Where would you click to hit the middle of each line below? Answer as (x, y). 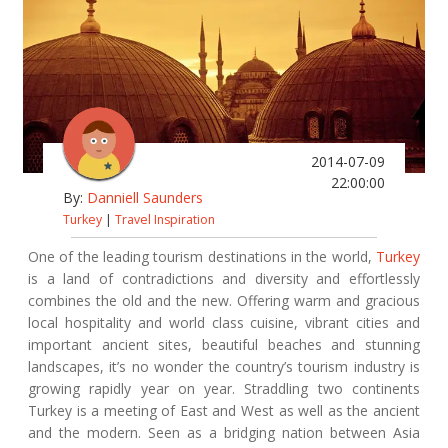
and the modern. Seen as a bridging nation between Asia (224, 432)
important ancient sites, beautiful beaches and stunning (224, 344)
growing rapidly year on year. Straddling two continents (224, 388)
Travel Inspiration (165, 219)
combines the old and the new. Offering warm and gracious (224, 300)
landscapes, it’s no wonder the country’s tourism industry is (224, 366)
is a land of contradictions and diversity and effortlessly (224, 278)
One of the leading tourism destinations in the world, (202, 256)
